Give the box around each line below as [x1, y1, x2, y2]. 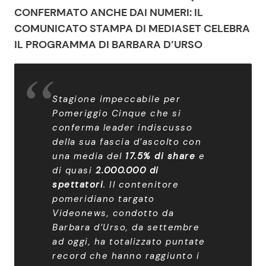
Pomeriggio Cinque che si [52, 107, 181, 119]
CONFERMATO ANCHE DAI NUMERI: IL [14, 5, 203, 20]
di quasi [52, 164, 96, 176]
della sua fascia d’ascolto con [52, 136, 201, 148]
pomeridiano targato [52, 193, 155, 205]
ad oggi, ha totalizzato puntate [52, 236, 205, 248]
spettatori [52, 179, 103, 191]
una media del [52, 150, 125, 162]
